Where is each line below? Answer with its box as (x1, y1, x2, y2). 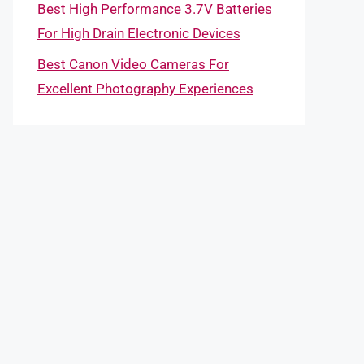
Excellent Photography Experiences (37, 80, 253, 97)
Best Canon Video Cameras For (37, 56, 229, 72)
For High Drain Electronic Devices (37, 24, 240, 41)
